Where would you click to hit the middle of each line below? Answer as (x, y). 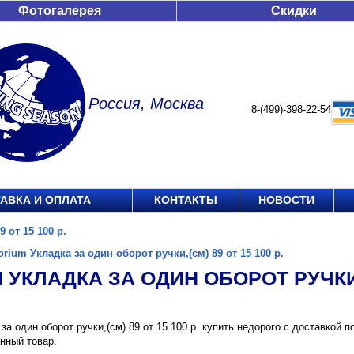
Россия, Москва (146, 104)
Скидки (294, 11)
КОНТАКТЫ (186, 200)
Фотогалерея (60, 11)
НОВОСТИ (286, 200)
